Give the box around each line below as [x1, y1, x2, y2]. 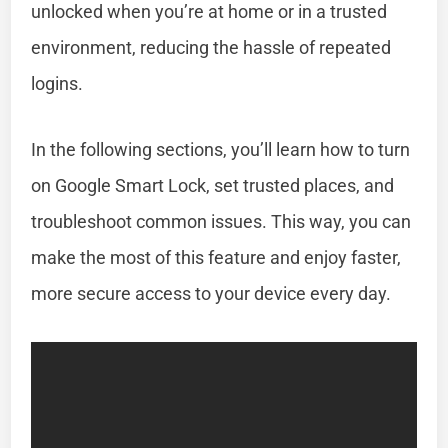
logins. [31, 72, 84, 94]
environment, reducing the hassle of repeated [31, 36, 392, 58]
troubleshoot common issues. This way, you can [31, 210, 412, 232]
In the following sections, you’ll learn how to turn [31, 138, 411, 160]
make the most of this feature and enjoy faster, [31, 246, 402, 268]
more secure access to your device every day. [31, 282, 392, 304]
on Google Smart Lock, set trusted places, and [31, 174, 395, 196]
